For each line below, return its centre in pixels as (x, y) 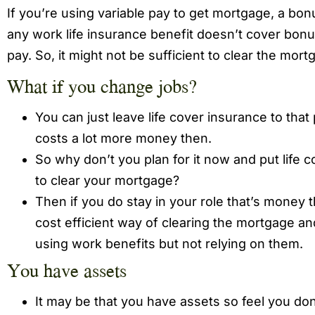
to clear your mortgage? (107, 181)
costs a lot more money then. (123, 139)
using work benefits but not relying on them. (169, 244)
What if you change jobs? (102, 86)
